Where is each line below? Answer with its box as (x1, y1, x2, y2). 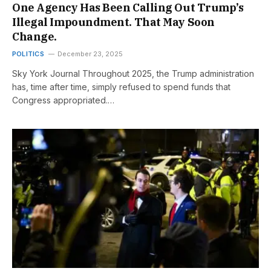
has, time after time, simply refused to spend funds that (12, 82, 230, 93)
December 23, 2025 (57, 50, 123, 59)
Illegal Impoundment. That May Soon (12, 15, 215, 30)
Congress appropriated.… (12, 95, 114, 106)
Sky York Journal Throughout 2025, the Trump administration (12, 68, 254, 79)
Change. (12, 30, 57, 44)
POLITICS (12, 50, 44, 59)
